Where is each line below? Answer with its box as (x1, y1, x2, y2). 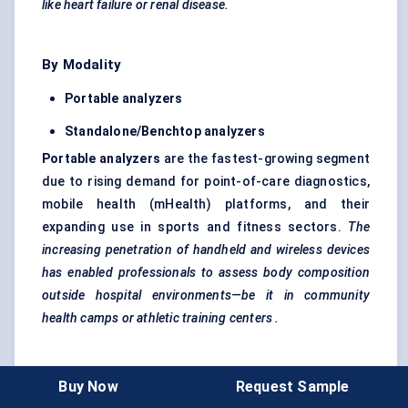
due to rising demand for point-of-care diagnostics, (42, 174, 370, 189)
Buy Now (58, 377, 118, 395)
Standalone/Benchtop (65, 124, 201, 139)
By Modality (42, 56, 122, 74)
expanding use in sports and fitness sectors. (42, 219, 349, 235)
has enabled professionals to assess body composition (42, 265, 370, 280)
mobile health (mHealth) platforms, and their (42, 197, 370, 212)
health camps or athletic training (42, 311, 227, 326)
